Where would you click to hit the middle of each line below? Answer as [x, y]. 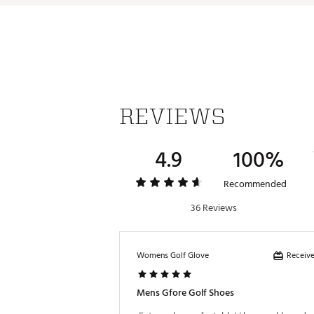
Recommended [255, 184]
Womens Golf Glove [173, 255]
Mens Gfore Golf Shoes [185, 293]
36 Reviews [213, 208]
